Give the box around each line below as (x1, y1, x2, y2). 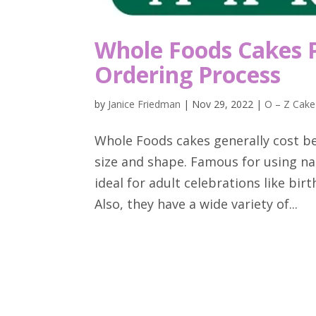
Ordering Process (95, 59, 281, 90)
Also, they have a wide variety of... (95, 195, 298, 212)
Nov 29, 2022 (192, 97, 254, 111)
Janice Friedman (108, 97, 181, 111)
